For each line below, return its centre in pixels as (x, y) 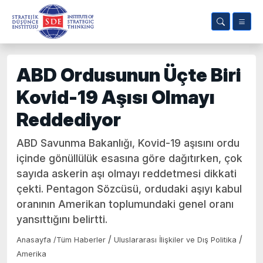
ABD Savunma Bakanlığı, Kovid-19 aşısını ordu (128, 143)
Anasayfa (35, 240)
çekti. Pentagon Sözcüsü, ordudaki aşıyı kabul (129, 189)
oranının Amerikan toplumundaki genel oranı (125, 204)
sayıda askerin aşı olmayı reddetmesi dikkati (127, 173)
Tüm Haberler (81, 240)
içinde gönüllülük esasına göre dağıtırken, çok (129, 158)
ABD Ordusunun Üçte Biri (129, 75)
